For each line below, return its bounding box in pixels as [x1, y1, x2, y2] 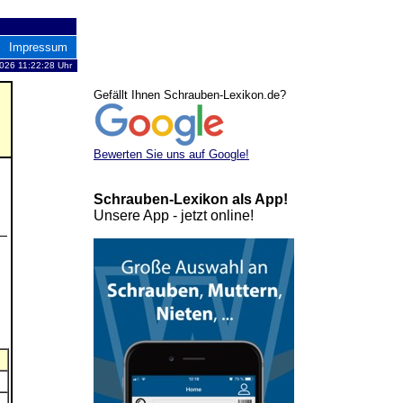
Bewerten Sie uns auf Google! [94, 148, 249, 161]
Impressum [9, 40, 67, 54]
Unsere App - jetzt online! [94, 208, 254, 223]
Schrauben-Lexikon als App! [94, 192, 288, 207]
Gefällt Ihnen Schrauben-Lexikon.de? [94, 88, 286, 102]
